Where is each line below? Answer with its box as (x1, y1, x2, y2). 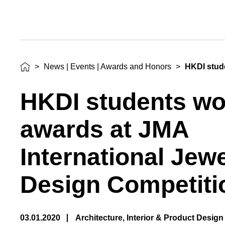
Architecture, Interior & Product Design (75, 213, 224, 222)
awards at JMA (20, 116, 189, 143)
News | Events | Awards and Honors (44, 62, 172, 71)
